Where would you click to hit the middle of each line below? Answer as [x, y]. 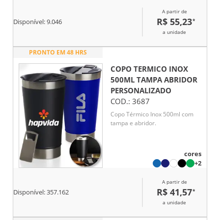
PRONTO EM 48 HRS [58, 53]
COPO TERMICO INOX [149, 69]
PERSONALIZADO [141, 91]
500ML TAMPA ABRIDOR [154, 80]
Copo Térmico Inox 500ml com [152, 114]
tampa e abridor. [133, 123]
